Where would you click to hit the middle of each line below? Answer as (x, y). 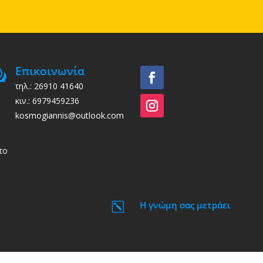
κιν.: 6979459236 (47, 101)
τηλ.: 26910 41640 (49, 86)
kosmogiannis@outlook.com (69, 116)
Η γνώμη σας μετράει (186, 205)
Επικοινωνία (50, 71)
